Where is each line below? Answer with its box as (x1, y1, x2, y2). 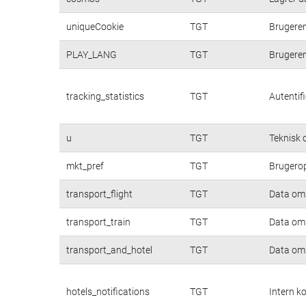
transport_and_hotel (66, 244, 152, 255)
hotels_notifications (66, 286, 150, 297)
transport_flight (66, 188, 133, 199)
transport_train (66, 216, 130, 227)
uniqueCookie (66, 20, 124, 32)
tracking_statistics (66, 90, 144, 102)
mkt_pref (66, 160, 104, 171)
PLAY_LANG (66, 48, 117, 60)
